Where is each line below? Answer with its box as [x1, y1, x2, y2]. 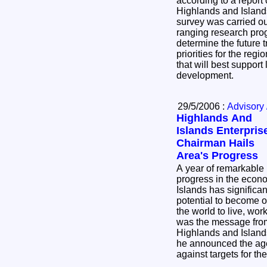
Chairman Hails [176, 136, 254, 149]
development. [176, 70, 238, 80]
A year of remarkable [176, 163, 264, 173]
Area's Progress [176, 149, 258, 162]
